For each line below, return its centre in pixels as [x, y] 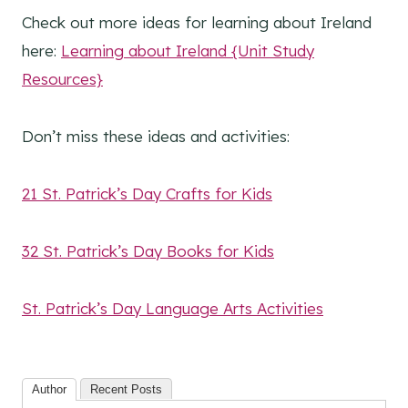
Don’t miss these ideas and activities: [156, 137]
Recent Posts [126, 390]
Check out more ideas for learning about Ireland [197, 23]
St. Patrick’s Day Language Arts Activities [173, 309]
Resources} [62, 79]
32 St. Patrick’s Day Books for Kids [148, 251]
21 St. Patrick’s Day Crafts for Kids [147, 194]
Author [49, 390]
